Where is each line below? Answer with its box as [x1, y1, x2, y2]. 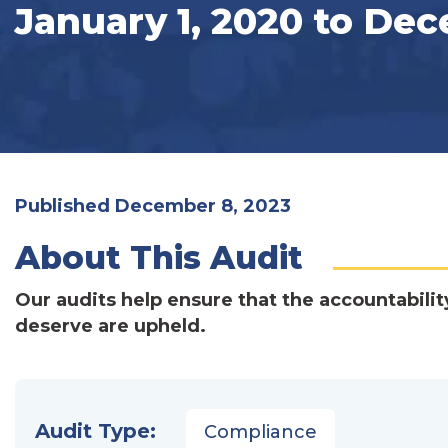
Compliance [204, 421, 317, 443]
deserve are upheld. [15, 315, 206, 337]
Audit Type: [35, 419, 156, 443]
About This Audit [15, 238, 303, 277]
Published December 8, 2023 [15, 195, 291, 217]
